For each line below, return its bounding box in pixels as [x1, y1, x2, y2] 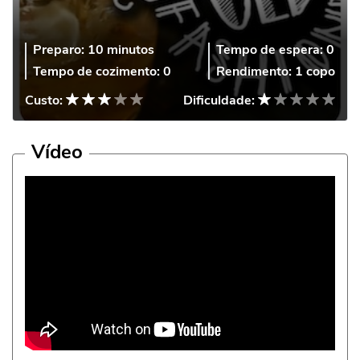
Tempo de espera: [216, 41, 323, 59]
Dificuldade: [183, 92, 255, 109]
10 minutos [88, 41, 154, 59]
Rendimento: [216, 63, 292, 80]
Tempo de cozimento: [33, 63, 160, 80]
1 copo [295, 63, 335, 80]
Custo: [25, 92, 63, 109]
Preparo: [33, 41, 84, 59]
